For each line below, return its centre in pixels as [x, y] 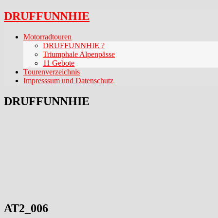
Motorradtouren [47, 36]
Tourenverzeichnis [52, 72]
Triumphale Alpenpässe [79, 54]
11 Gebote [59, 63]
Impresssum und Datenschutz [68, 80]
